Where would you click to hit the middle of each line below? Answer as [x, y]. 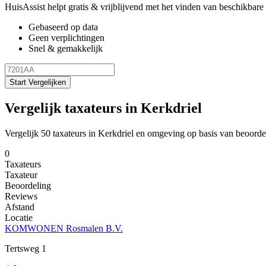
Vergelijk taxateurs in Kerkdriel [103, 108]
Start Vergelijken [38, 82]
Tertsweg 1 [26, 248]
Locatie [19, 217]
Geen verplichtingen [66, 37]
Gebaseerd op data [63, 27]
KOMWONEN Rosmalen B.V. [64, 228]
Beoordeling [28, 185]
